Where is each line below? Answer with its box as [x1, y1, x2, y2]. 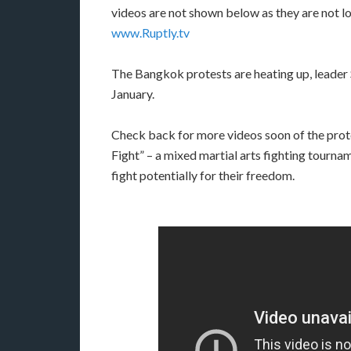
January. [111, 86, 154, 101]
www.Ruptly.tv [111, 25, 190, 40]
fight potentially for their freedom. [111, 168, 295, 183]
